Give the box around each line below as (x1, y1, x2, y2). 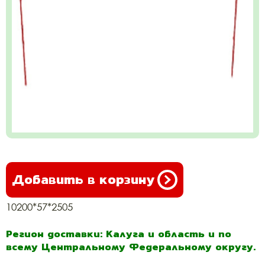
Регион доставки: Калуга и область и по (6, 226, 231, 241)
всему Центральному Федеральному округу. (6, 239, 256, 254)
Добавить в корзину (12, 170, 154, 189)
